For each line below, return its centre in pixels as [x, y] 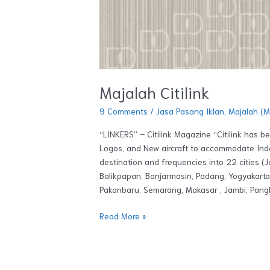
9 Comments [124, 111]
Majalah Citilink [155, 92]
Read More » [123, 216]
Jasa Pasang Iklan [190, 111]
